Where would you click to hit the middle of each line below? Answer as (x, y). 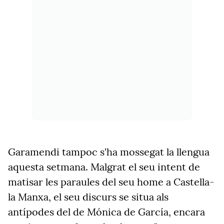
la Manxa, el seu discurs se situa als (88, 197)
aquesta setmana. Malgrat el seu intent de (104, 167)
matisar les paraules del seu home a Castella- (111, 182)
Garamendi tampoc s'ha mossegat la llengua (109, 152)
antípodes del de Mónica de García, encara (106, 212)
